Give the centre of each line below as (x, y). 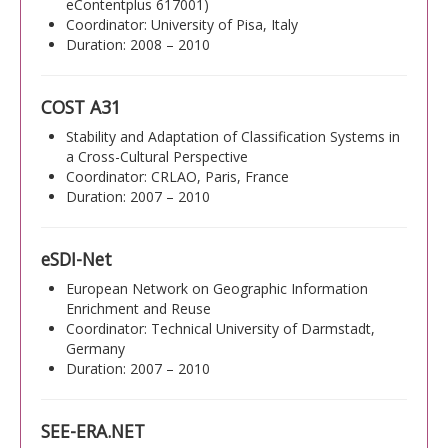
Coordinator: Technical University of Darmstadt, (220, 328)
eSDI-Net (76, 258)
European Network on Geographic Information (217, 288)
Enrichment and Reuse (138, 308)
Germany (95, 348)
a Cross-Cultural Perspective (157, 156)
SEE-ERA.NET (93, 430)
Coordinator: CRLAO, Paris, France (177, 176)
